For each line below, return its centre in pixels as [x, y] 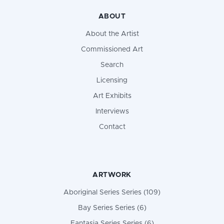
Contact [112, 127]
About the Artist [112, 34]
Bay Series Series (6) [112, 208]
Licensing [112, 80]
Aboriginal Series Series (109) [112, 192]
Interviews [112, 111]
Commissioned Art [112, 49]
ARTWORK [112, 175]
